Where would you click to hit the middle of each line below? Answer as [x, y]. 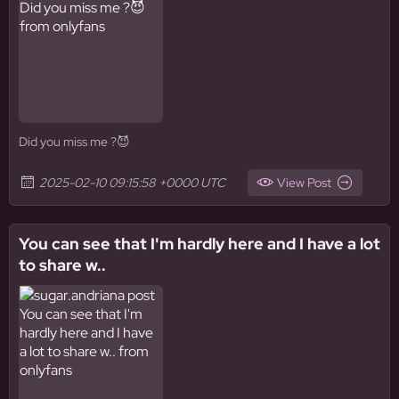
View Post [304, 183]
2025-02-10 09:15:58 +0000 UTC [132, 183]
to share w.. [62, 265]
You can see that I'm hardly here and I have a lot [199, 244]
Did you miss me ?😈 [74, 142]
